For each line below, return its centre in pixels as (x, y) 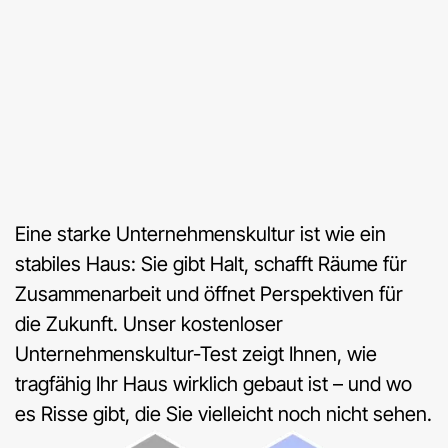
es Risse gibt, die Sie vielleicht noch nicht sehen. (223, 414)
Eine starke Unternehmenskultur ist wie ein (200, 234)
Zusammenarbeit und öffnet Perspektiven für (209, 294)
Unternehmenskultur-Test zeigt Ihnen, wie (196, 354)
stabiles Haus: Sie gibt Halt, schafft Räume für (211, 264)
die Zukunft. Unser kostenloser (149, 324)
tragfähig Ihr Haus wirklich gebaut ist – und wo (213, 384)
